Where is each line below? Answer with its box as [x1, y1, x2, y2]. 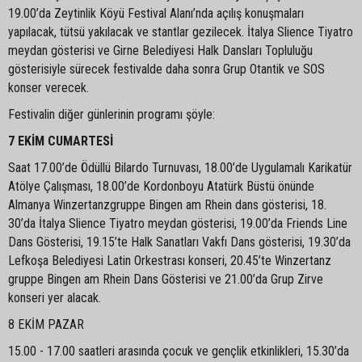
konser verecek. [8, 79, 89, 95]
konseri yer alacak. [8, 289, 101, 305]
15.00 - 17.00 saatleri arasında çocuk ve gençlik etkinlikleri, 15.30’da [8, 343, 349, 359]
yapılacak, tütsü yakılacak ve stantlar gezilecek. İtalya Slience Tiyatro [8, 23, 353, 40]
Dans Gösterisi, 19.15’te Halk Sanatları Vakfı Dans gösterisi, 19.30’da [8, 234, 351, 250]
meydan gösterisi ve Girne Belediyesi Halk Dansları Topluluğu [8, 42, 313, 58]
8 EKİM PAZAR [8, 316, 84, 332]
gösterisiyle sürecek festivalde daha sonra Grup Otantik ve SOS [8, 61, 325, 77]
